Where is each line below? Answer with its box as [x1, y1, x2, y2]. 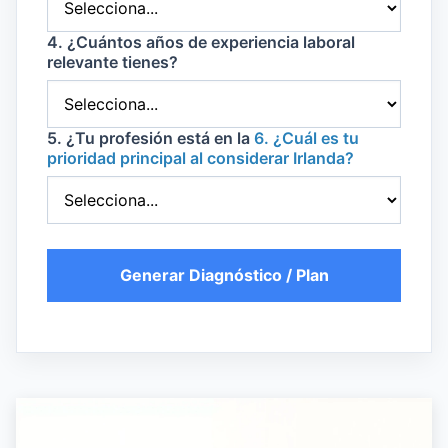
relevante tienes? [47, 52, 178, 73]
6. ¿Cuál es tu [254, 128, 359, 149]
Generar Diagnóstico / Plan [119, 265, 329, 286]
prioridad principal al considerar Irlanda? [47, 148, 354, 169]
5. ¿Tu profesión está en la [47, 128, 254, 149]
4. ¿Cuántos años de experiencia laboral [47, 32, 355, 53]
